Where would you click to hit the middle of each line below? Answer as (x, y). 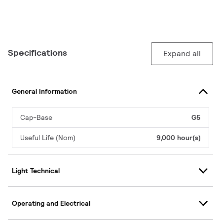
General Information (44, 91)
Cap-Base (36, 118)
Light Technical (36, 170)
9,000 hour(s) (179, 138)
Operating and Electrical (51, 203)
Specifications (37, 53)
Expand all (182, 54)
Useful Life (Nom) (48, 138)
